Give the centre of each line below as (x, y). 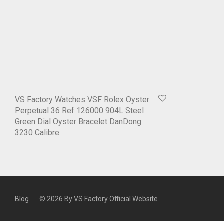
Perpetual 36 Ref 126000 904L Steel (79, 111)
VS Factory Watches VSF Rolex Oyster (82, 100)
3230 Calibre (37, 133)
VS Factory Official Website (116, 199)
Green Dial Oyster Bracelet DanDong (78, 122)
